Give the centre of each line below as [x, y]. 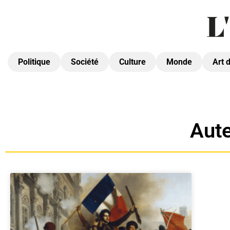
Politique [34, 62]
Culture [132, 62]
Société [85, 62]
